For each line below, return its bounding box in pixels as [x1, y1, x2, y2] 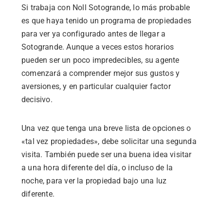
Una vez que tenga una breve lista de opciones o [21, 123, 191, 133]
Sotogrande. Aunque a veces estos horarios [21, 42, 174, 52]
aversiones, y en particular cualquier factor [21, 81, 171, 91]
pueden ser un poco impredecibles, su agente [21, 55, 180, 65]
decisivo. [21, 94, 53, 104]
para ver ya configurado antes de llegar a [21, 29, 166, 38]
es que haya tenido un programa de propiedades [21, 16, 192, 25]
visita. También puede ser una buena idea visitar [21, 149, 192, 159]
